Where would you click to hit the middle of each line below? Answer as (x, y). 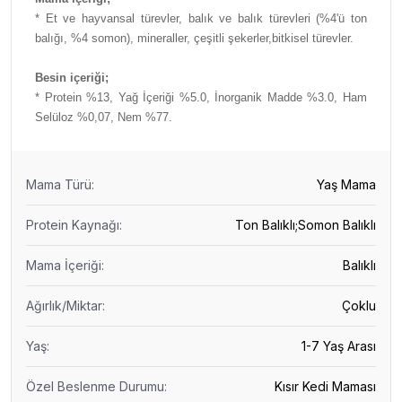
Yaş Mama (346, 184)
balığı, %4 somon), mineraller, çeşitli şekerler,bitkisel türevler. (194, 38)
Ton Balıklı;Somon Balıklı (306, 225)
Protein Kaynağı (73, 225)
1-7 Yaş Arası (339, 346)
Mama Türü (59, 184)
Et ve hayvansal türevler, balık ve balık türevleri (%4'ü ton (206, 18)
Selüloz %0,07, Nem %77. (104, 117)
